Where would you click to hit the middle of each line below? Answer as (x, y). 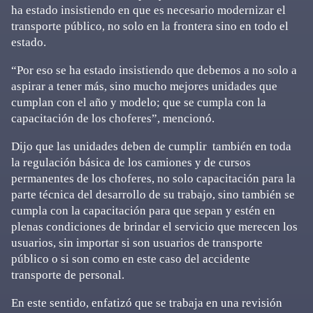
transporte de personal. (68, 275)
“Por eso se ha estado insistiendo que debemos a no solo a (154, 70)
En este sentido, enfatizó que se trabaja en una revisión (147, 303)
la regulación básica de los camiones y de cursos (131, 162)
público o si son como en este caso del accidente (131, 259)
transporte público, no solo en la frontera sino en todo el (150, 26)
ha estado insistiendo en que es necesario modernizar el (148, 10)
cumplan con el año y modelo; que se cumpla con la (139, 102)
